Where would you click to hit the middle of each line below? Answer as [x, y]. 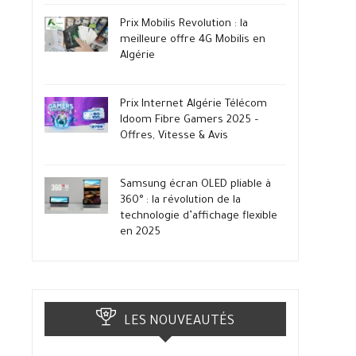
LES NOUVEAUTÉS [179, 322]
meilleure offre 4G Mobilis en [193, 40]
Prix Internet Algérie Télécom [193, 104]
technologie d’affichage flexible [199, 217]
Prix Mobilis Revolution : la [184, 24]
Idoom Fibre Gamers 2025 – [190, 120]
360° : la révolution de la [180, 201]
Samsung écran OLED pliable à [195, 185]
